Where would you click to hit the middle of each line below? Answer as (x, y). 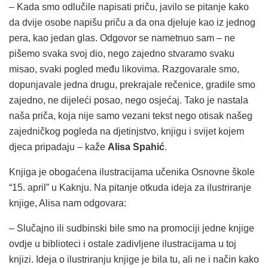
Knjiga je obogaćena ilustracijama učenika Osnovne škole (132, 172)
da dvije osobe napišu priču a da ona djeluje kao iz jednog (132, 23)
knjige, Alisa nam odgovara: (68, 203)
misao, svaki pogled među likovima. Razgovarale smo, (124, 69)
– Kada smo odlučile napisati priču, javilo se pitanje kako (129, 7)
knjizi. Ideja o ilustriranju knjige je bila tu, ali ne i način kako (134, 260)
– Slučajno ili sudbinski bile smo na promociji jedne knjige (132, 229)
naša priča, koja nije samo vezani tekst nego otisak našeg (131, 116)
